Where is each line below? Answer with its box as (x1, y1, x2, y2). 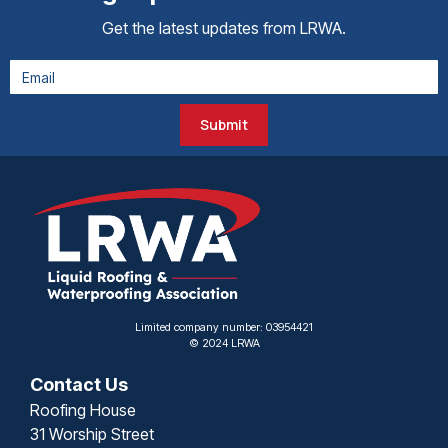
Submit (200, 115, 248, 134)
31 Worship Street (30, 423, 154, 444)
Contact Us (30, 373, 128, 395)
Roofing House (30, 399, 136, 420)
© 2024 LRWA (188, 335, 260, 350)
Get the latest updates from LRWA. (102, 18, 346, 38)
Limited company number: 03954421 (135, 319, 313, 334)
